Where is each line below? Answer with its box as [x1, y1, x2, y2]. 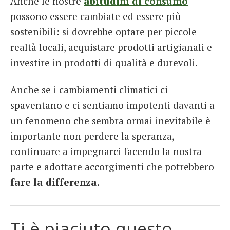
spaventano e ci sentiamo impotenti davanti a [10, 99, 215, 112]
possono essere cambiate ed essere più [10, 9, 181, 23]
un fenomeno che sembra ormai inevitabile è [10, 114, 210, 127]
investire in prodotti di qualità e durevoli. [10, 55, 198, 69]
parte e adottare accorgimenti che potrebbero [10, 160, 214, 174]
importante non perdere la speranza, [10, 129, 174, 143]
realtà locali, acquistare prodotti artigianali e [10, 40, 212, 53]
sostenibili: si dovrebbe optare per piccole [10, 25, 197, 38]
